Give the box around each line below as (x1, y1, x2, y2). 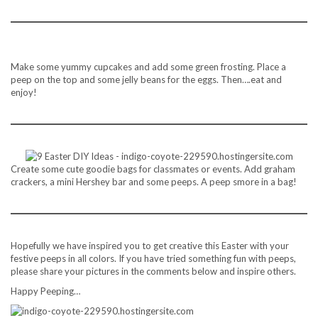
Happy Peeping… (11, 285, 80, 297)
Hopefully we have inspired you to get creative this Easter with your (11, 239, 289, 251)
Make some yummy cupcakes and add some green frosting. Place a (11, 60, 286, 72)
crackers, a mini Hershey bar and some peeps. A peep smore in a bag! (11, 175, 297, 187)
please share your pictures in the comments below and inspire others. (11, 265, 296, 277)
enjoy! (11, 86, 37, 98)
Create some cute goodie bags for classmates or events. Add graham (11, 163, 295, 175)
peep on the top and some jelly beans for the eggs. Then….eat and (11, 73, 282, 85)
